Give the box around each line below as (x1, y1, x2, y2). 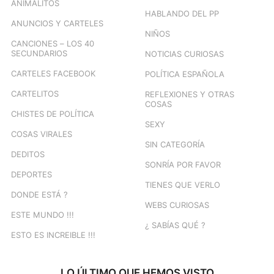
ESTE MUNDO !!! (11, 209, 74, 220)
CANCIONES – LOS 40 (11, 38, 94, 48)
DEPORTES (11, 169, 52, 179)
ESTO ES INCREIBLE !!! (11, 229, 95, 240)
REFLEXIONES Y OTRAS (145, 89, 234, 99)
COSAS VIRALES (11, 128, 72, 139)
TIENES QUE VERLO (145, 179, 220, 190)
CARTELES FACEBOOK (11, 68, 95, 78)
